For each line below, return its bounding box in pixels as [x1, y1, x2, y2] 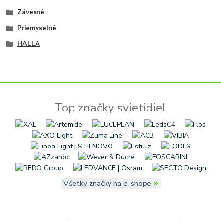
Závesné [17, 8, 44, 17]
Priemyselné [17, 23, 56, 33]
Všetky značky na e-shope [63, 178, 151, 188]
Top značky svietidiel [55, 99, 166, 115]
